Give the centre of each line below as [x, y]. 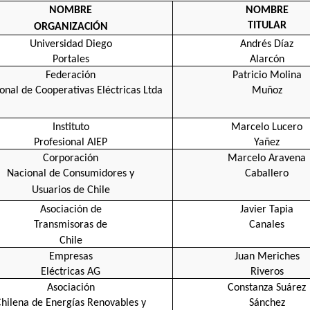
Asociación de [71, 209]
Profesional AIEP [71, 142]
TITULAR [267, 25]
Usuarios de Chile [71, 190]
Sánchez [267, 303]
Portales [71, 59]
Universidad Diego [71, 44]
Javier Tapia [267, 209]
